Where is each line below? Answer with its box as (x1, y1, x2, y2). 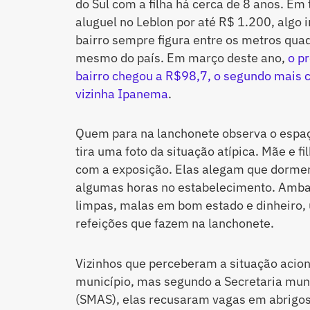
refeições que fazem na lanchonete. (75, 215, 274, 232)
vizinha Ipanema (75, 85, 168, 102)
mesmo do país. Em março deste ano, (75, 49, 288, 66)
